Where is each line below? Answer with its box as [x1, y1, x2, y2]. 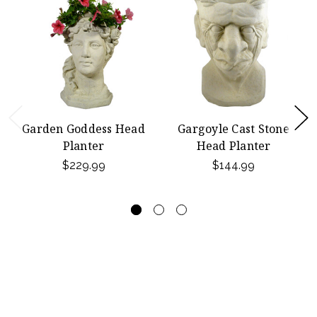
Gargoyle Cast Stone [178, 120, 289, 137]
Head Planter [196, 137, 271, 154]
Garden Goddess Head [22, 120, 145, 137]
